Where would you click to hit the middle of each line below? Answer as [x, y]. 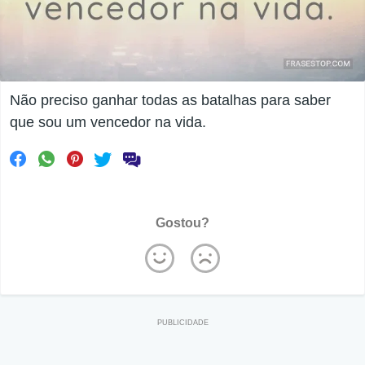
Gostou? [182, 223]
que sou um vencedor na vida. [108, 123]
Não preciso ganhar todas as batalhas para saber [170, 101]
